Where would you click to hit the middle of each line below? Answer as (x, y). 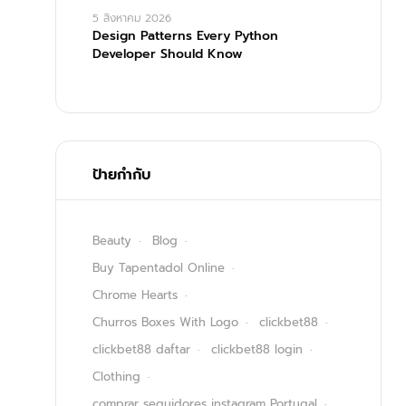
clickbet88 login (257, 350)
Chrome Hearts (135, 295)
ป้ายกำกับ (121, 175)
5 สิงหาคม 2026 (132, 19)
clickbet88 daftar (141, 350)
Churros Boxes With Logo (165, 323)
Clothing (116, 377)
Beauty (112, 241)
